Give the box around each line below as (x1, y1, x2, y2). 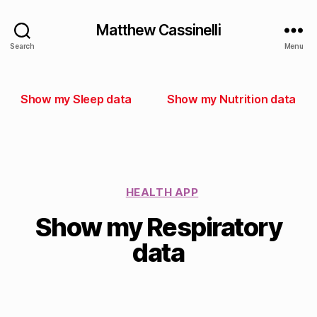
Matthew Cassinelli (96, 21, 221, 39)
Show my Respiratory (35, 212, 282, 243)
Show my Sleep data (21, 92, 132, 106)
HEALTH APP (125, 185, 199, 199)
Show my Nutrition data (166, 92, 296, 106)
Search (10, 41, 35, 50)
